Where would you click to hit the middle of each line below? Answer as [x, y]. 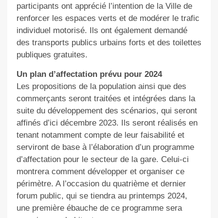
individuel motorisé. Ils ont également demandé [102, 30]
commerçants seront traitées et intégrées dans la [106, 98]
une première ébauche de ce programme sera [99, 208]
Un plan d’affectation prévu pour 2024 [89, 74]
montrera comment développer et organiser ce [100, 171]
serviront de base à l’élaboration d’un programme [105, 147]
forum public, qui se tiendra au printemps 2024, [102, 196]
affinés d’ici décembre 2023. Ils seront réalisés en [107, 123]
